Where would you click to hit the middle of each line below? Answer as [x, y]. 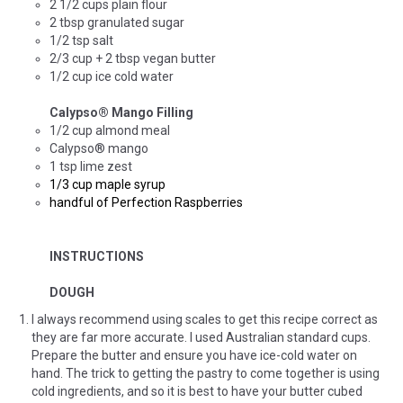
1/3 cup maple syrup [107, 184]
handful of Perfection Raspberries [148, 202]
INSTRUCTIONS [97, 256]
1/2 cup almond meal [110, 130]
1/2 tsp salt [81, 40]
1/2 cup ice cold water [112, 76]
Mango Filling [152, 112]
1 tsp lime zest [91, 166]
